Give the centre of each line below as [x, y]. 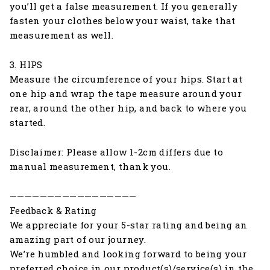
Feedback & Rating [53, 211]
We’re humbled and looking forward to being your [128, 254]
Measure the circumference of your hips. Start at [126, 79]
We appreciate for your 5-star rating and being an [129, 225]
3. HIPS [26, 65]
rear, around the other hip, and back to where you [128, 108]
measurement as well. [61, 35]
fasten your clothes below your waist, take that [123, 21]
